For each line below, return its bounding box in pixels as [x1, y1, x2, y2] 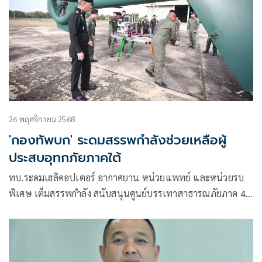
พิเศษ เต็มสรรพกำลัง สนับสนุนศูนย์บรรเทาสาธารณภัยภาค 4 [9, 187, 246, 199]
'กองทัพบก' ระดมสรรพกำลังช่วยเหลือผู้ [9, 130, 226, 150]
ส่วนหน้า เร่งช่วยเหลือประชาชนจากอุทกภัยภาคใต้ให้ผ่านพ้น [9, 202, 244, 215]
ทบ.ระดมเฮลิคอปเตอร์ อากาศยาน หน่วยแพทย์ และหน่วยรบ [9, 171, 244, 184]
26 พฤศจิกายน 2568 [9, 113, 75, 124]
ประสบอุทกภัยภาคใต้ [9, 147, 121, 167]
